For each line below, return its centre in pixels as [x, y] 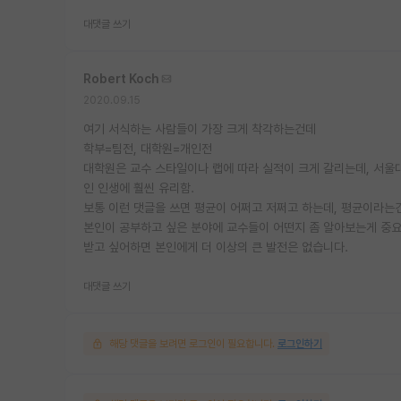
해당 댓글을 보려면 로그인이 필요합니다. [192, 343]
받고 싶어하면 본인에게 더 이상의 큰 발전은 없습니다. [216, 247]
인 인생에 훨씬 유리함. [139, 188]
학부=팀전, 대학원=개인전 [148, 148]
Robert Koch [121, 78]
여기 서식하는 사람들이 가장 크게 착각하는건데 [200, 128]
